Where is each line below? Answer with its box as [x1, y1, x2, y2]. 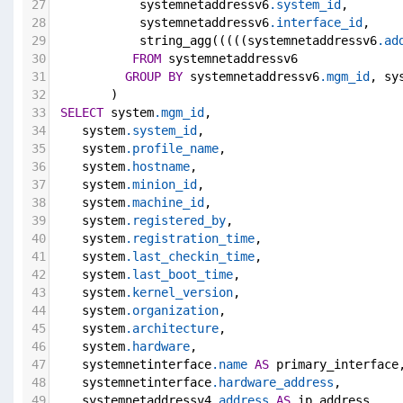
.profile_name [125, 141, 219, 157]
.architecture [125, 321, 219, 336]
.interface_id [269, 15, 363, 31]
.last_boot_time [125, 267, 233, 282]
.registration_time [125, 231, 255, 246]
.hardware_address [211, 375, 334, 390]
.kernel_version [125, 285, 233, 300]
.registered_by [125, 213, 226, 228]
